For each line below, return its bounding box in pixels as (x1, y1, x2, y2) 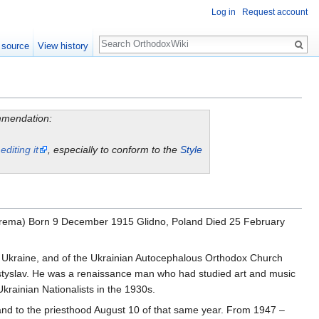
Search (98, 28, 146, 45)
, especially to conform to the (47, 144, 180, 156)
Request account (242, 7, 308, 18)
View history (38, 41, 89, 51)
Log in (211, 7, 236, 18)
